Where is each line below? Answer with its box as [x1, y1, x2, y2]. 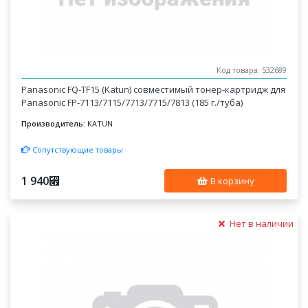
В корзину [208, 174, 254, 187]
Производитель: [21, 118, 86, 129]
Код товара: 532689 [216, 65, 287, 76]
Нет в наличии [227, 217, 294, 230]
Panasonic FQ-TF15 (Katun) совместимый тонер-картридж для [21, 83, 286, 96]
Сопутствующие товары [30, 144, 124, 155]
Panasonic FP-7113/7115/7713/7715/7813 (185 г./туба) [21, 96, 243, 109]
